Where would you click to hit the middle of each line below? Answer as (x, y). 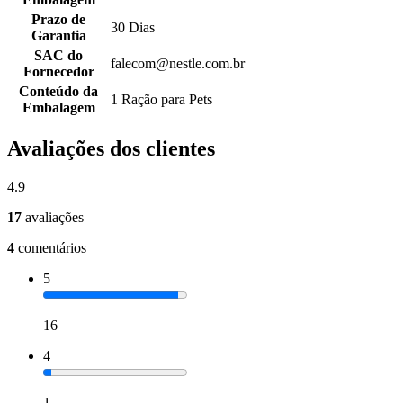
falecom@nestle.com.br (178, 64)
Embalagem (58, 108)
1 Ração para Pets (161, 100)
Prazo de (58, 20)
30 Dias (133, 28)
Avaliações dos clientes (111, 149)
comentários (52, 248)
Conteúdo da (58, 92)
